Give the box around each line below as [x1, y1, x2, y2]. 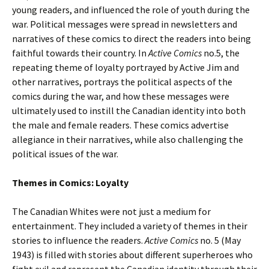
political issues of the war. [12, 148, 118, 160]
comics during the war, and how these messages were [12, 90, 229, 102]
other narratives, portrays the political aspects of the [12, 76, 232, 88]
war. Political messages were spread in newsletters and [12, 18, 237, 30]
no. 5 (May [200, 234, 241, 246]
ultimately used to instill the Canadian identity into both [12, 104, 246, 116]
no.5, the [204, 47, 240, 59]
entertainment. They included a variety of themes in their [12, 220, 247, 232]
